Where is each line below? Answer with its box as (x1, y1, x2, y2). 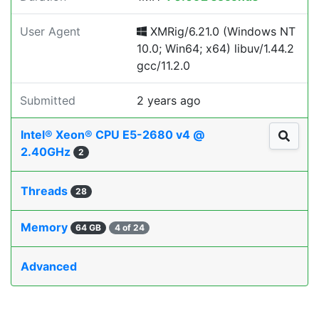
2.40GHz (21, 145, 73, 159)
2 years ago (137, 93, 201, 108)
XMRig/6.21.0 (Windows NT (147, 24, 296, 38)
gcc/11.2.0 (137, 58, 190, 73)
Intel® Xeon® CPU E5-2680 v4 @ (21, 127, 204, 142)
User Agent (20, 24, 80, 38)
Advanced (21, 259, 77, 273)
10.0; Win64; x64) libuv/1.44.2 (137, 41, 294, 56)
